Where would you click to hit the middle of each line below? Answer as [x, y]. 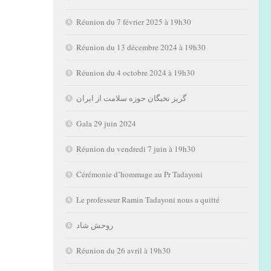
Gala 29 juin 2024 [106, 124]
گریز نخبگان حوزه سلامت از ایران [131, 98]
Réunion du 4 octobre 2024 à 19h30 [135, 73]
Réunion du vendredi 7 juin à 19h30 [136, 149]
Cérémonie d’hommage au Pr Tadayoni [139, 175]
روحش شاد [95, 225]
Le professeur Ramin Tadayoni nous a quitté [148, 200]
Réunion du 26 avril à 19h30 [123, 251]
